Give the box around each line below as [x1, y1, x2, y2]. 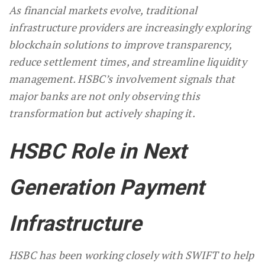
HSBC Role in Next [9, 138, 187, 164]
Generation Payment [9, 174, 205, 200]
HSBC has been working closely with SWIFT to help [9, 247, 254, 262]
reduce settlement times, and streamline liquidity [9, 54, 247, 69]
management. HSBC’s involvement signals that [9, 71, 235, 86]
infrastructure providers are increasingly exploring [9, 20, 251, 34]
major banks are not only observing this [9, 88, 200, 103]
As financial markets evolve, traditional [9, 2, 198, 17]
